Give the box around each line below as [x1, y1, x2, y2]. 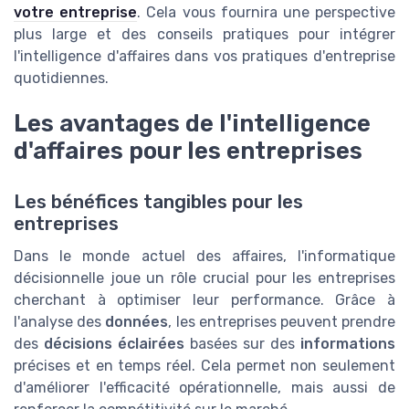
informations [300, 335, 395, 353]
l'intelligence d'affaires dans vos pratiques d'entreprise [14, 47, 395, 66]
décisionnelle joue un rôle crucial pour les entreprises [14, 269, 395, 288]
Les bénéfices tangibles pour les [14, 191, 303, 214]
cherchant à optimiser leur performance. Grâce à [14, 291, 395, 309]
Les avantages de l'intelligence [14, 110, 371, 138]
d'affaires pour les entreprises [14, 137, 362, 165]
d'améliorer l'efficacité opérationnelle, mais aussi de [14, 379, 395, 397]
